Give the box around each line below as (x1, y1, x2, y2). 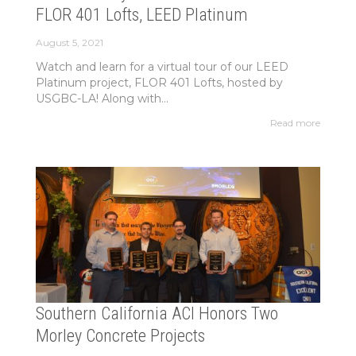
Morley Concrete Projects (35, 326, 205, 346)
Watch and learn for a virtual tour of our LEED (35, 59, 288, 74)
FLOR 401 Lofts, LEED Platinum (35, 4, 248, 25)
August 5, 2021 (35, 36, 103, 48)
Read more (270, 117, 321, 130)
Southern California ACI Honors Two (35, 304, 278, 324)
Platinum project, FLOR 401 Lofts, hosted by (35, 75, 283, 90)
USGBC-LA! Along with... (35, 91, 168, 106)
